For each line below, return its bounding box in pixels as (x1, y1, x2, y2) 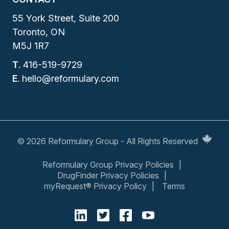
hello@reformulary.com (22, 73, 119, 84)
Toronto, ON (12, 26, 65, 37)
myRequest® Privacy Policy (44, 180, 147, 191)
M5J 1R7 (12, 40, 49, 51)
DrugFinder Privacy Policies (57, 170, 159, 180)
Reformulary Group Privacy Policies (42, 159, 174, 170)
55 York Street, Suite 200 (12, 12, 119, 24)
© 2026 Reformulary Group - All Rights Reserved (17, 135, 198, 146)
